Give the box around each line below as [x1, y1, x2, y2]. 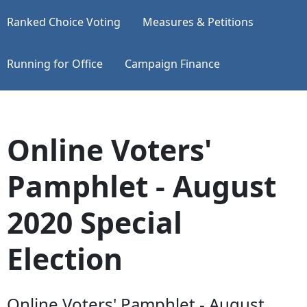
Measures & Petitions [143, 14, 254, 29]
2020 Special [7, 201, 182, 242]
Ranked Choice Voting [7, 14, 121, 29]
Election [7, 238, 123, 278]
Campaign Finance [125, 56, 220, 71]
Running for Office [7, 56, 103, 71]
